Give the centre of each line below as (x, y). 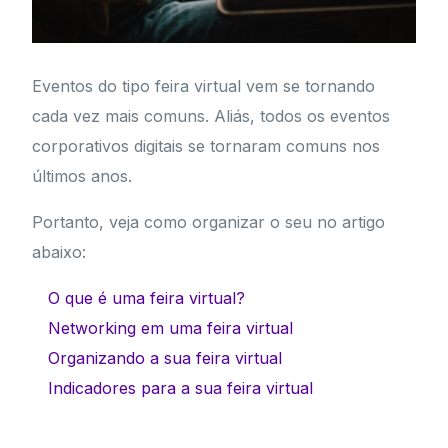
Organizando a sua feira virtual (165, 358)
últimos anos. (82, 176)
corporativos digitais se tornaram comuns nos (206, 146)
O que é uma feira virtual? (147, 298)
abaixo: (59, 252)
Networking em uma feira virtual (171, 328)
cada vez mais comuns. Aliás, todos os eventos (211, 116)
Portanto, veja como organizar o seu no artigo (209, 222)
